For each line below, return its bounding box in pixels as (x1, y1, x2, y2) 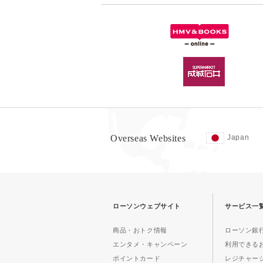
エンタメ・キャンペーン (113, 241, 188, 248)
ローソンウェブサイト (113, 203, 181, 210)
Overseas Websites (110, 133, 186, 143)
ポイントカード (113, 255, 161, 262)
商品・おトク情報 (113, 227, 167, 234)
